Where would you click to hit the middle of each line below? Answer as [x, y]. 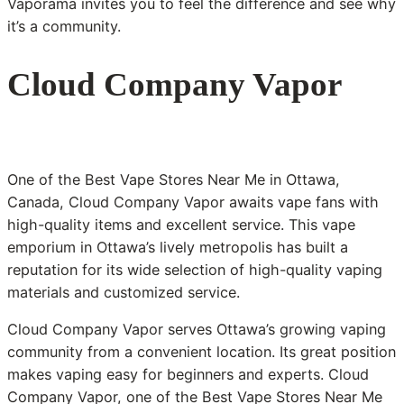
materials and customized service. [124, 293]
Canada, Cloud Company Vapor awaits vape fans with [193, 202]
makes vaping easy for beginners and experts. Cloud [188, 375]
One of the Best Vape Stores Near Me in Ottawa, [174, 180]
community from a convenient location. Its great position [202, 352]
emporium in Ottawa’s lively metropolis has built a [178, 248]
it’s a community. [64, 27]
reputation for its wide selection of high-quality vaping [195, 270]
